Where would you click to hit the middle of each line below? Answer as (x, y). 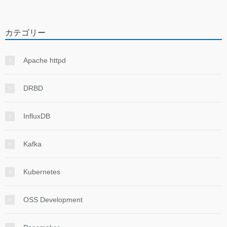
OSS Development (53, 200)
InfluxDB (37, 116)
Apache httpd (45, 61)
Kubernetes (42, 172)
